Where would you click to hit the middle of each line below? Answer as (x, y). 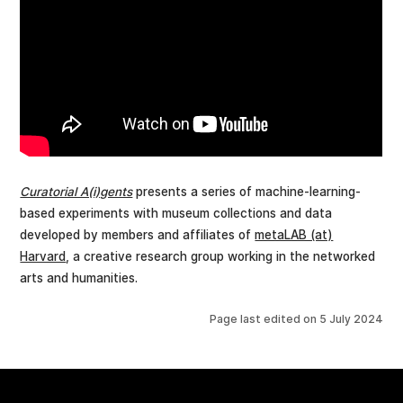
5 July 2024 (351, 318)
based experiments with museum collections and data (176, 214)
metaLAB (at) (294, 235)
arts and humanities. (79, 278)
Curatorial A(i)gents (76, 192)
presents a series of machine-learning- (247, 192)
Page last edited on (264, 318)
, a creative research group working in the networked (221, 257)
